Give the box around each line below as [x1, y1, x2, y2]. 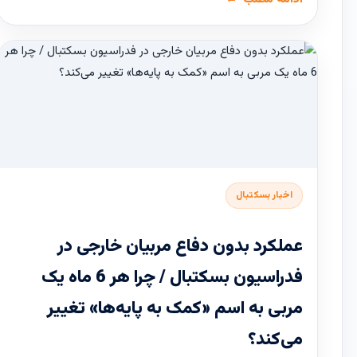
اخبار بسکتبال [236, 188, 292, 203]
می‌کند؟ [248, 326, 303, 355]
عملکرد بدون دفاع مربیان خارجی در [57, 233, 303, 261]
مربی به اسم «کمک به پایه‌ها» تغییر [47, 295, 303, 324]
